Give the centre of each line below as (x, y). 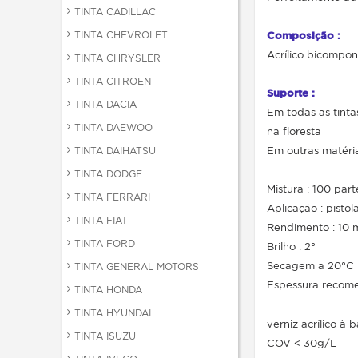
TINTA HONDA (108, 290)
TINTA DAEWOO (113, 127)
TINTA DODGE (108, 174)
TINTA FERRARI (112, 197)
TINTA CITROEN (113, 81)
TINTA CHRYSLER (117, 58)
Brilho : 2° (291, 246)
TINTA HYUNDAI (113, 313)
